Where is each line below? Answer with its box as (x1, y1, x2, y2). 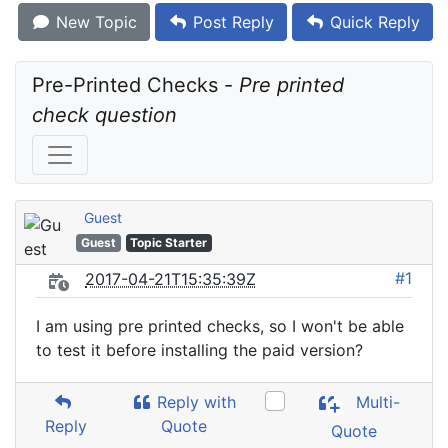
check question (32, 103, 177, 127)
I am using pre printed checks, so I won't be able (36, 316, 404, 336)
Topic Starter (130, 235, 208, 250)
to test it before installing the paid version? (36, 340, 363, 360)
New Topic (51, 12, 137, 32)
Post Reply (188, 12, 274, 32)
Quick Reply (325, 12, 420, 32)
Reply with (152, 392, 237, 412)
